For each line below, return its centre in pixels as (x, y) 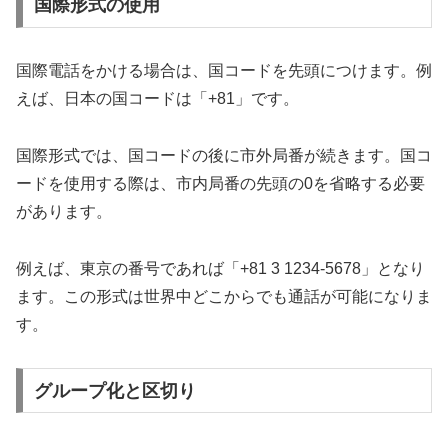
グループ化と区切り (114, 390)
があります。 (64, 212)
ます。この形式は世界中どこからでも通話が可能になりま (224, 296)
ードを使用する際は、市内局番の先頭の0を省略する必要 (220, 184)
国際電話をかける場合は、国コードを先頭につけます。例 (224, 71)
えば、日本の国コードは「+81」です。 (157, 99)
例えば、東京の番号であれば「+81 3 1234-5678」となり (220, 268)
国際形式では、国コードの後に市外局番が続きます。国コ (224, 156)
